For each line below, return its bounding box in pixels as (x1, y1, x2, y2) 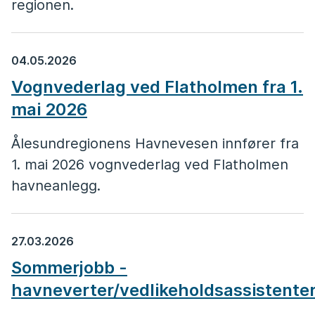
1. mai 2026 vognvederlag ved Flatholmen (11, 156, 288, 173)
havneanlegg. (11, 177, 101, 194)
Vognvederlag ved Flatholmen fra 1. (11, 77, 303, 97)
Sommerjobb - (11, 257, 127, 278)
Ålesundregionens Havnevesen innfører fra (11, 135, 299, 152)
